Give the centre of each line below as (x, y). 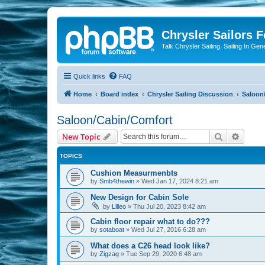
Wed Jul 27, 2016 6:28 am (169, 229)
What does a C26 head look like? (150, 245)
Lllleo (119, 206)
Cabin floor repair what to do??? (150, 221)
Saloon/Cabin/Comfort (115, 120)
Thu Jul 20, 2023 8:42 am (169, 206)
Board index (119, 94)
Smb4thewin (117, 181)
